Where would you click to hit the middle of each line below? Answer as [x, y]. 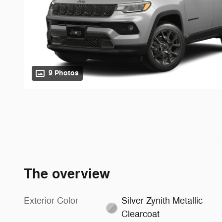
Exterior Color [51, 201]
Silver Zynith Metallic [162, 201]
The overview [67, 174]
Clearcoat [140, 214]
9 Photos [64, 73]
